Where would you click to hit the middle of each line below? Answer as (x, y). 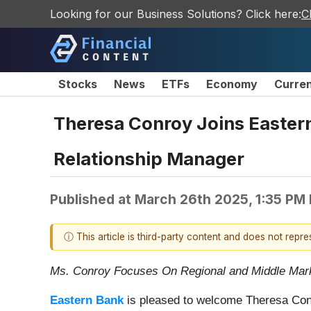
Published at (92, 199)
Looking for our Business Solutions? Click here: (176, 14)
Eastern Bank (87, 301)
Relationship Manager (149, 158)
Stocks (78, 84)
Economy (232, 84)
